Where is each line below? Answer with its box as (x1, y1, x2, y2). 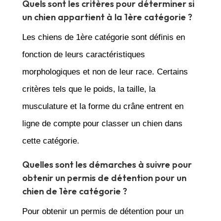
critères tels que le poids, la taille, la (22, 84, 155, 94)
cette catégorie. (22, 136, 79, 146)
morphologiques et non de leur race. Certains (22, 67, 188, 76)
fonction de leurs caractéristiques (22, 49, 145, 59)
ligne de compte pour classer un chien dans (22, 118, 183, 128)
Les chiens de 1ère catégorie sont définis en (22, 32, 185, 42)
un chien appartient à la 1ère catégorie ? (22, 11, 192, 23)
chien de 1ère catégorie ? (22, 185, 127, 197)
